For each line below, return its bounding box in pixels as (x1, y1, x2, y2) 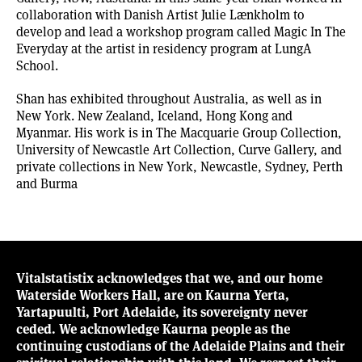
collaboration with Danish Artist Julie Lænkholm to (16, 5, 305, 23)
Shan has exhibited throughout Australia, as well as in (16, 89, 322, 107)
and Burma (16, 174, 78, 192)
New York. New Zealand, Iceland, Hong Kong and (16, 106, 293, 124)
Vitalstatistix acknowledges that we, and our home (16, 267, 322, 287)
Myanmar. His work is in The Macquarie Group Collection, (16, 123, 342, 141)
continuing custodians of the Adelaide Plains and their (16, 335, 345, 355)
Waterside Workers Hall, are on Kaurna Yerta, (16, 284, 289, 304)
